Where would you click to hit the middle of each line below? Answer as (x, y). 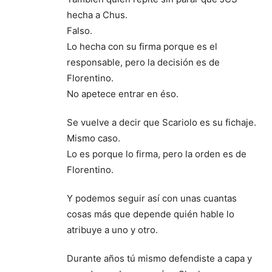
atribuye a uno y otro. (112, 229)
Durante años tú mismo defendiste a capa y (159, 258)
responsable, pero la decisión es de (143, 62)
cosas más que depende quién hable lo (151, 214)
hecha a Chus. (97, 15)
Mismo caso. (93, 138)
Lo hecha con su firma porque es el (142, 46)
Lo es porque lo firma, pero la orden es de (157, 154)
